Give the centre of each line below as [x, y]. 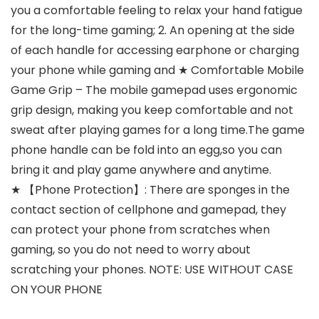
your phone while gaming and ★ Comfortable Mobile [157, 70]
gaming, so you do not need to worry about [131, 250]
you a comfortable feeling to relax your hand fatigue [157, 10]
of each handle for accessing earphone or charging [155, 50]
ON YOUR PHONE [57, 289]
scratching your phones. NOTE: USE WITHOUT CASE [152, 270]
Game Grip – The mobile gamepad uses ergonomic [154, 90]
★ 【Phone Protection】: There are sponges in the [150, 190]
